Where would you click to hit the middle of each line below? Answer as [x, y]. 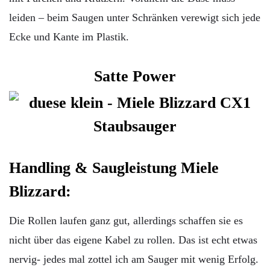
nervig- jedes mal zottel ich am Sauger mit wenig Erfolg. [134, 259]
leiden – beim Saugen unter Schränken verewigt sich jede [135, 17]
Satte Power [135, 76]
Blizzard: [40, 191]
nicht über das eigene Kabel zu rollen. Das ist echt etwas [133, 240]
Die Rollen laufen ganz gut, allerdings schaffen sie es [126, 220]
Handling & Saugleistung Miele [114, 168]
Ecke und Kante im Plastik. [69, 36]
